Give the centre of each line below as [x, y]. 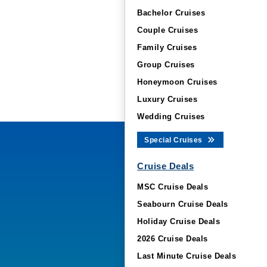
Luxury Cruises [167, 99]
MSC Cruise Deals [173, 187]
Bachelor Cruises [171, 13]
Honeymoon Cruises [177, 82]
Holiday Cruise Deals [178, 221]
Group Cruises [166, 65]
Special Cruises [174, 140]
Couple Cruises [167, 30]
